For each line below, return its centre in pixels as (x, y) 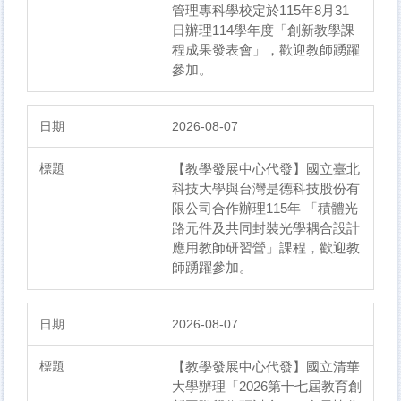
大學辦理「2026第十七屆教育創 (267, 387)
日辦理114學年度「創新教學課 (263, 30)
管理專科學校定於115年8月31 (260, 11)
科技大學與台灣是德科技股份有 (266, 189)
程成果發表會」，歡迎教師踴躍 (266, 50)
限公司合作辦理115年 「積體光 (265, 209)
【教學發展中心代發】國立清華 (266, 367)
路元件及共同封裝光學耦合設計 (266, 228)
